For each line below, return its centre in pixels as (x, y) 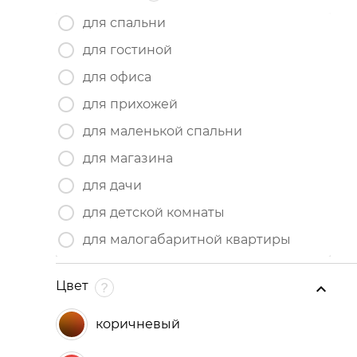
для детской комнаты (154, 212)
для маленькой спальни (163, 131)
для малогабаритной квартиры (187, 239)
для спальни (124, 23)
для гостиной (127, 50)
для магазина (128, 158)
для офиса (117, 77)
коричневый (138, 324)
